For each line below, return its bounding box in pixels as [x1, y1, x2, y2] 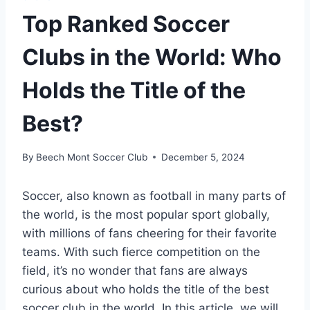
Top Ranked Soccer [22, 10, 230, 37]
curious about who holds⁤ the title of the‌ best [22, 282, 269, 296]
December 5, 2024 [161, 151, 246, 163]
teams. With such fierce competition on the [22, 244, 260, 259]
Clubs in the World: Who [22, 43, 282, 71]
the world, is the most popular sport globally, [22, 207, 270, 221]
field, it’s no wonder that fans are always [22, 263, 248, 277]
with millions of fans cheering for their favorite [22, 226, 277, 240]
